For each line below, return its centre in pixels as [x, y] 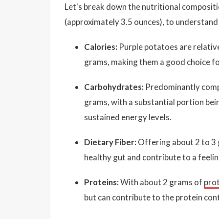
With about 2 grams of [161, 182]
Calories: [101, 46]
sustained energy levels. [128, 117]
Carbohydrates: [114, 87]
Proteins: [101, 182]
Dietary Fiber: [110, 142]
